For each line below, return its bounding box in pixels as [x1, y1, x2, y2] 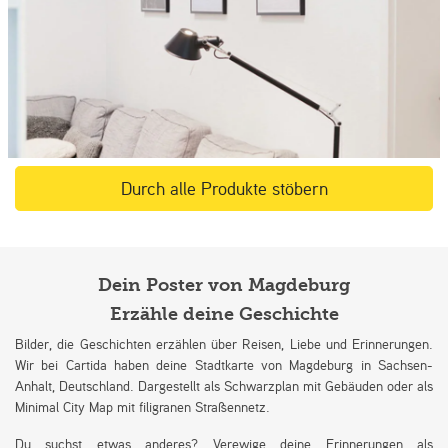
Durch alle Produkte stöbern [120, 175, 328, 200]
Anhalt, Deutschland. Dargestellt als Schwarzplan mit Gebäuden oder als [15, 375, 433, 395]
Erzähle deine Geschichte [109, 303, 339, 325]
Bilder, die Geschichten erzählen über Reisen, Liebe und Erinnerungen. [15, 333, 433, 353]
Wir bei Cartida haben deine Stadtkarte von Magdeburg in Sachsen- [15, 354, 433, 374]
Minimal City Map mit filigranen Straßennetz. [15, 396, 270, 416]
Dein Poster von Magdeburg [98, 274, 350, 296]
